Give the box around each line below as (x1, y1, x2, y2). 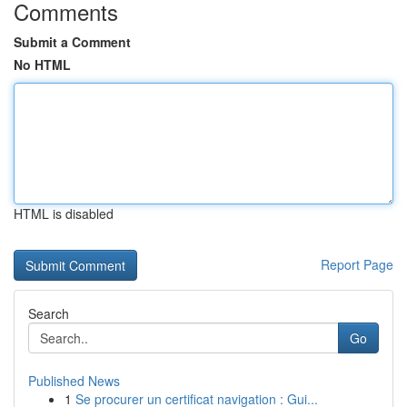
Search (28, 304, 69, 323)
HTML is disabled (14, 204, 114, 223)
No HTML (14, 55, 71, 74)
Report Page (321, 255, 393, 273)
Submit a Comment (14, 33, 131, 51)
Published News (28, 372, 120, 390)
